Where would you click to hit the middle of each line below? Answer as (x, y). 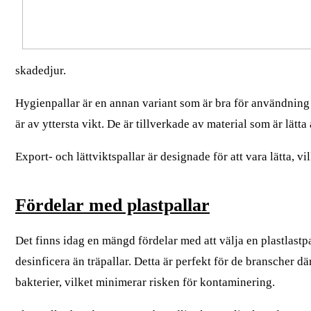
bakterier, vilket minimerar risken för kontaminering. (145, 282)
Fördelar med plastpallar (112, 205)
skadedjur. (41, 70)
